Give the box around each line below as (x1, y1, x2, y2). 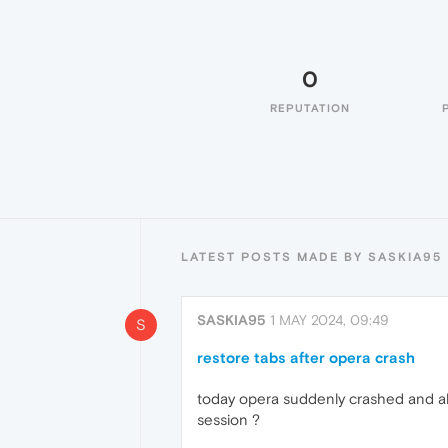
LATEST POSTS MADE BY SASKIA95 (181, 250, 442, 264)
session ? (197, 411, 260, 428)
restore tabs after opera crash (197, 349, 415, 366)
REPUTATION (270, 102, 350, 114)
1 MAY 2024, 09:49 (270, 312, 389, 328)
